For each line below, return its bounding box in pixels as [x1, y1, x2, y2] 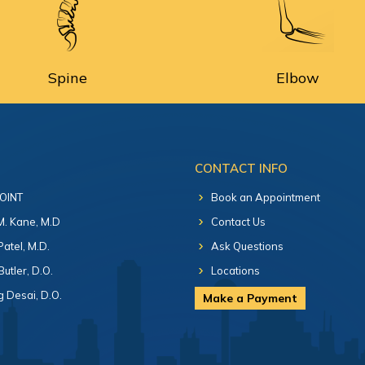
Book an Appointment [211, 191, 320, 204]
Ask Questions [211, 240, 284, 253]
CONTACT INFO [195, 161, 288, 176]
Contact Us [211, 215, 266, 228]
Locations [211, 264, 260, 277]
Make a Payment [203, 291, 297, 306]
